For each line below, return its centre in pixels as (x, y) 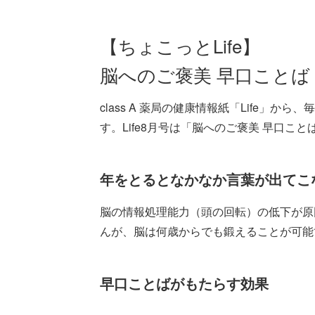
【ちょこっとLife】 (180, 45)
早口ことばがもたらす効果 (184, 283)
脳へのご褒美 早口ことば (205, 74)
